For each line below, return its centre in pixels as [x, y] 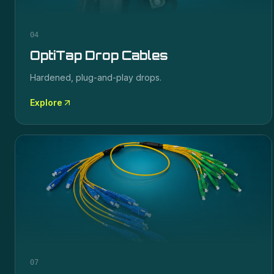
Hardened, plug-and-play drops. [96, 77]
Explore [46, 102]
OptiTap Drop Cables [99, 55]
